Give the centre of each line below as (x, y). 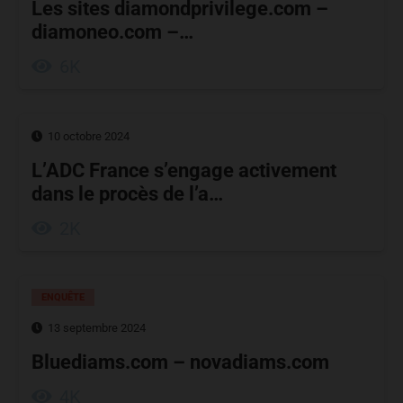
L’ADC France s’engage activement (184, 170)
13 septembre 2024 (97, 328)
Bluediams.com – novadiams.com (180, 363)
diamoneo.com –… (112, 31)
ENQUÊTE (63, 297)
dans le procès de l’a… (127, 193)
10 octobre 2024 (89, 136)
